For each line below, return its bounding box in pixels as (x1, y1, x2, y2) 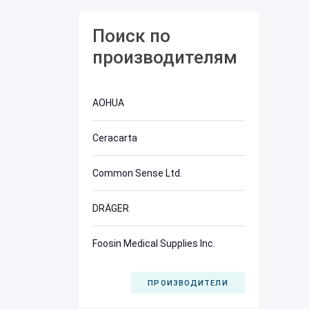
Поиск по (92, 26, 170, 46)
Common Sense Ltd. (92, 168, 182, 179)
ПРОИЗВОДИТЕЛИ (148, 278, 228, 288)
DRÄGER (92, 203, 129, 214)
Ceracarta (92, 132, 137, 143)
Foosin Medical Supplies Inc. (92, 238, 215, 249)
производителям (92, 47, 237, 68)
